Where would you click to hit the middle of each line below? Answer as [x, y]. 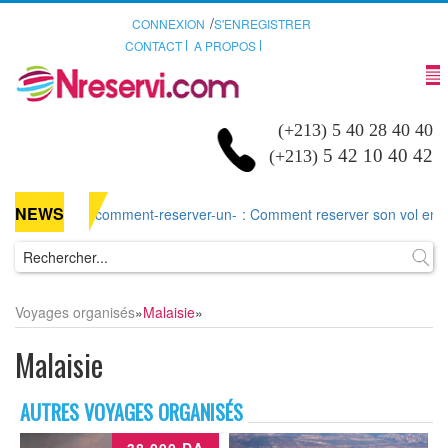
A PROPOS [224, 45]
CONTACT [153, 45]
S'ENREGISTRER [262, 23]
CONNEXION [168, 23]
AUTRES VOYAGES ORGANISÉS [131, 412]
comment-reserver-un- [159, 214]
